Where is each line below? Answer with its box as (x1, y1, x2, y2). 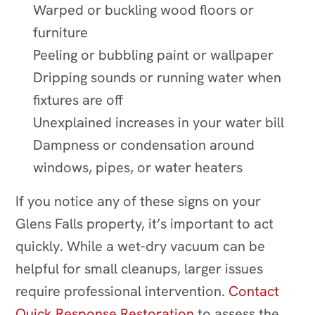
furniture (33, 22, 89, 41)
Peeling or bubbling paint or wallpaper (33, 45, 274, 64)
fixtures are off (33, 90, 124, 109)
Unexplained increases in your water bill (33, 112, 285, 131)
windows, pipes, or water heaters (33, 157, 243, 176)
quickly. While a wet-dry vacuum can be (15, 236, 266, 255)
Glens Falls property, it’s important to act (15, 214, 274, 233)
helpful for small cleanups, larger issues (15, 259, 264, 278)
